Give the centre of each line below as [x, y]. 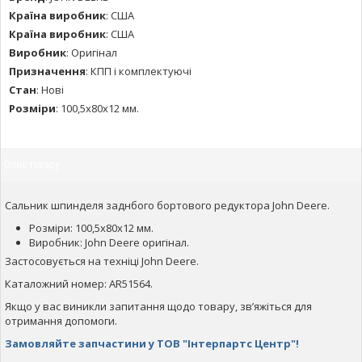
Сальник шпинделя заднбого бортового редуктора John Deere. [167, 205]
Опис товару [32, 164]
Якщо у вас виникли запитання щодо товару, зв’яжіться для [158, 306]
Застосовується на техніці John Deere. [102, 261]
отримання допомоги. [61, 320]
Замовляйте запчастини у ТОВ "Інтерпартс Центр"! [152, 343]
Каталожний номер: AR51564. [79, 283]
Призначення [47, 71]
